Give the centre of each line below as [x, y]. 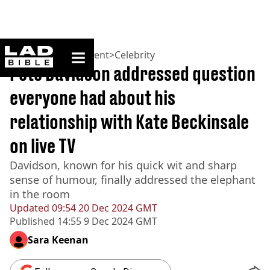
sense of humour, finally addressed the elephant [133, 180]
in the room [40, 194]
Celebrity [135, 55]
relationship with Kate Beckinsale [129, 122]
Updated [30, 208]
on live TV [43, 146]
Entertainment [76, 55]
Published [32, 221]
